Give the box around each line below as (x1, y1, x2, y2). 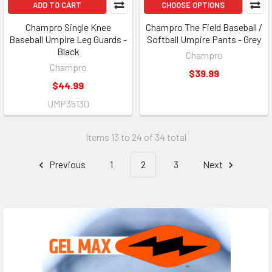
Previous (47, 158, 86, 170)
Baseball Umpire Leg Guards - (9, 33, 127, 45)
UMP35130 (47, 97, 89, 109)
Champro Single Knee (25, 21, 111, 33)
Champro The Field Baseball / (146, 21, 262, 33)
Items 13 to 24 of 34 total (86, 131, 186, 143)
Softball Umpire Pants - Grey (147, 33, 261, 45)
